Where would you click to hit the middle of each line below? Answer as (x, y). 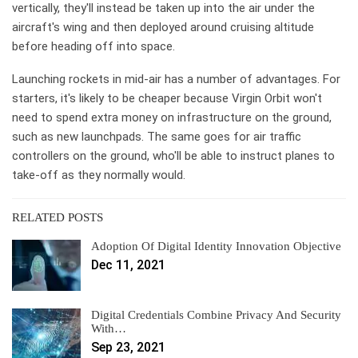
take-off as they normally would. (100, 175)
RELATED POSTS (58, 217)
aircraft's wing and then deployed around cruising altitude (163, 27)
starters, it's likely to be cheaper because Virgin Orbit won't (167, 98)
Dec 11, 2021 (128, 265)
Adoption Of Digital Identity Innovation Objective (216, 246)
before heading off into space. (95, 46)
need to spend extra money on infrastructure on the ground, (172, 117)
